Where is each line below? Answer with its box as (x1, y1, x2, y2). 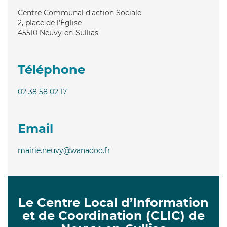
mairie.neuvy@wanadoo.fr (18, 145, 110, 155)
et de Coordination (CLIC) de (22, 208, 205, 223)
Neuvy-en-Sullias (40, 28, 98, 37)
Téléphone (18, 62, 85, 77)
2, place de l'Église (18, 18, 82, 27)
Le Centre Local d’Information (18, 195, 209, 210)
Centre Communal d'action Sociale (18, 8, 141, 17)
